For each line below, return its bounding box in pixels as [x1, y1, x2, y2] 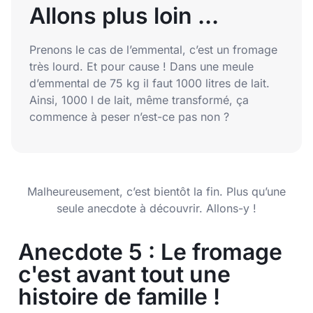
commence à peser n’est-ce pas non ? [29, 110, 233, 124]
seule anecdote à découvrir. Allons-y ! [57, 201, 256, 216]
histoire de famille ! [18, 282, 220, 310]
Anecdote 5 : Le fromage [18, 238, 282, 265]
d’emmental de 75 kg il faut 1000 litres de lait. [29, 76, 270, 91]
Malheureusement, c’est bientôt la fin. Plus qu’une [27, 184, 286, 199]
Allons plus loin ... [29, 2, 219, 30]
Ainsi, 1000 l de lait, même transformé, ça [29, 93, 249, 108]
